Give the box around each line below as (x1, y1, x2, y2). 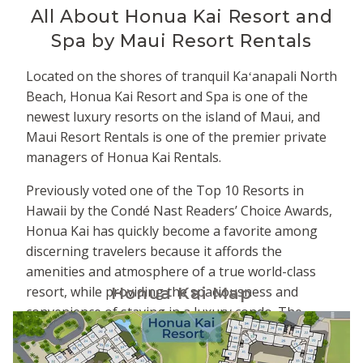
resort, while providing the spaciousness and (26, 282, 298, 301)
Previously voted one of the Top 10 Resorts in (26, 181, 304, 199)
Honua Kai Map (111, 283, 252, 303)
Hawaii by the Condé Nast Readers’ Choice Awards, (26, 201, 332, 220)
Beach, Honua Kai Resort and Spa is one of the (26, 87, 308, 105)
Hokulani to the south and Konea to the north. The (26, 343, 335, 361)
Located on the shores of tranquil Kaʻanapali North (26, 66, 337, 85)
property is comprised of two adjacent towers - (26, 322, 310, 341)
